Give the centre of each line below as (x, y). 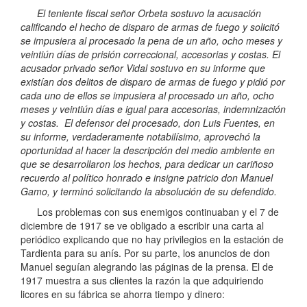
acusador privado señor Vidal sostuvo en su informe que (143, 68)
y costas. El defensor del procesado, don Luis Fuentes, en (148, 123)
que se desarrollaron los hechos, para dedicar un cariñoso (147, 164)
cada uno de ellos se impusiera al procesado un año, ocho (147, 96)
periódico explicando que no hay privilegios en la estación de (152, 240)
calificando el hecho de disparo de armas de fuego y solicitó (150, 27)
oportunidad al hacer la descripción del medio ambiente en (148, 150)
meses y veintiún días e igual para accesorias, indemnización (153, 109)
